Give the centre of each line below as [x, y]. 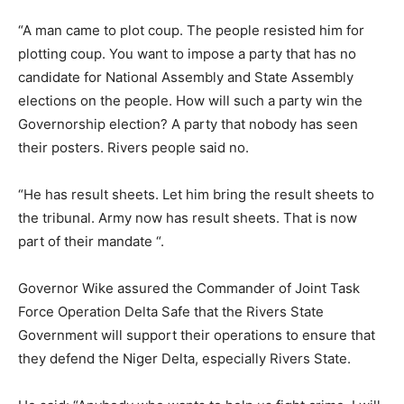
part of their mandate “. [91, 241]
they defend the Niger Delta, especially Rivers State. [184, 358]
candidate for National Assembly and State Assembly [186, 77]
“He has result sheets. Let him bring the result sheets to [196, 194]
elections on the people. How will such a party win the [190, 100]
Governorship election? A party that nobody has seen [188, 124]
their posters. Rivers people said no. [133, 147]
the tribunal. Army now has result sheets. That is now [188, 217]
